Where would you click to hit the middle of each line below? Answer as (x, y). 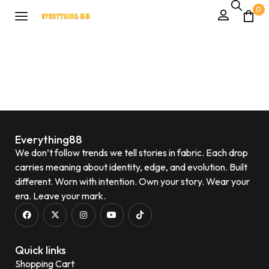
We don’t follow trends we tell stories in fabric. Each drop (131, 153)
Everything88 (49, 140)
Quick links (41, 250)
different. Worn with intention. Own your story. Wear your (132, 182)
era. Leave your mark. (60, 196)
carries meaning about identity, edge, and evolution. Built (131, 167)
